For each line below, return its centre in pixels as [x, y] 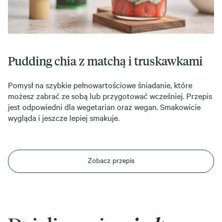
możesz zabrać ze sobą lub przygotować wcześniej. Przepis [110, 95]
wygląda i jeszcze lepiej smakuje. [64, 117]
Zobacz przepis [111, 160]
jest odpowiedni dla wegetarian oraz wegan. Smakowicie [104, 106]
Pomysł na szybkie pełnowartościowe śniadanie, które [100, 84]
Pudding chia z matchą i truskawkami [105, 60]
